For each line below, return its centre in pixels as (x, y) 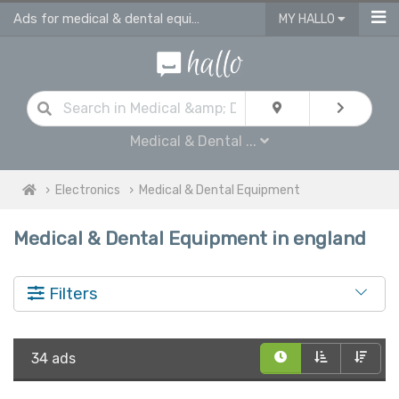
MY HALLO (308, 19)
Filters (71, 293)
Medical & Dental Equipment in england (190, 238)
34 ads (53, 358)
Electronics (88, 190)
